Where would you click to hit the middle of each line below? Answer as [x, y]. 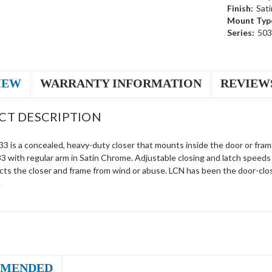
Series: [240, 32]
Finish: [240, 8]
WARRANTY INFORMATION [121, 83]
